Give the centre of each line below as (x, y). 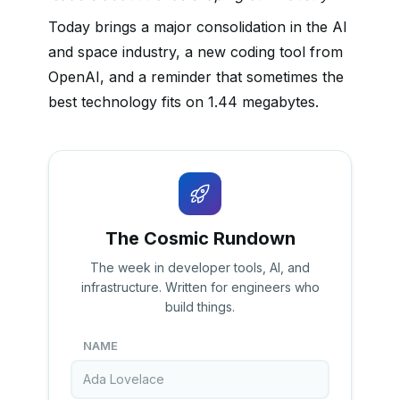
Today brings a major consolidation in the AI (198, 27)
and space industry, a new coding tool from (196, 52)
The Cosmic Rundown (200, 238)
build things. (200, 307)
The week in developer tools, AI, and (200, 267)
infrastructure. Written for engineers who (200, 287)
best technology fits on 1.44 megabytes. (183, 102)
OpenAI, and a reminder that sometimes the (196, 77)
